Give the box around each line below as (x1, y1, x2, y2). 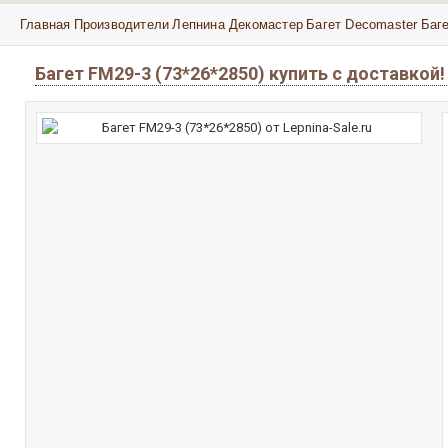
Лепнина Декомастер (172, 17, 304, 33)
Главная (20, 17, 71, 33)
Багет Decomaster (306, 17, 418, 33)
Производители (73, 17, 170, 33)
